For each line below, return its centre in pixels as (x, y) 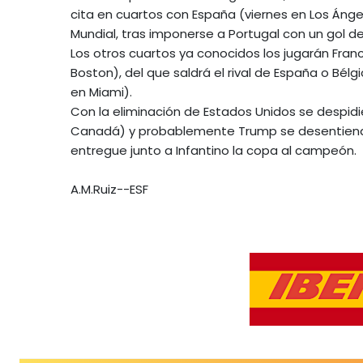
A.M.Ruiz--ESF (109, 189)
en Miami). (101, 92)
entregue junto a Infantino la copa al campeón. (214, 150)
